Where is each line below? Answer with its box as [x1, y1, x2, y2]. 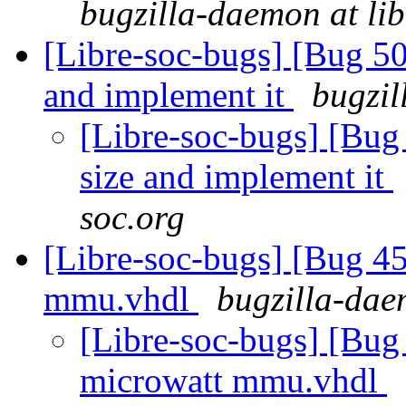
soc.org [80, 198, 185, 237]
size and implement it [80, 157, 393, 197]
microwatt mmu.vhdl [80, 361, 387, 401]
